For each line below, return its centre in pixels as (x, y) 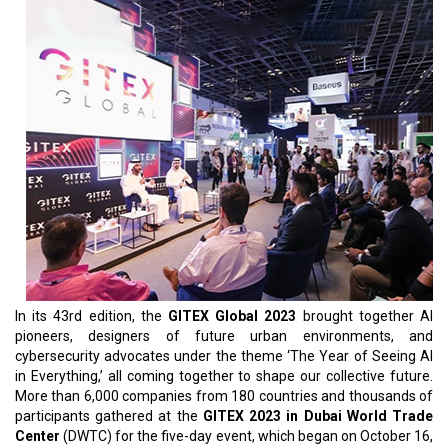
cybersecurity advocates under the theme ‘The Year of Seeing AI (224, 356)
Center (37, 436)
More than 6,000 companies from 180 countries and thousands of (224, 396)
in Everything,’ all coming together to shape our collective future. (224, 376)
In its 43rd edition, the (91, 316)
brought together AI (365, 316)
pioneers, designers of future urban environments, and (224, 336)
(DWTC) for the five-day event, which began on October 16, (246, 436)
